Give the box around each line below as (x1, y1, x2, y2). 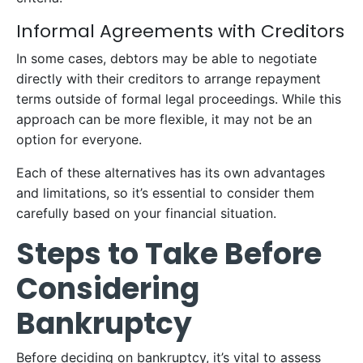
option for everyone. (16, 131, 142, 147)
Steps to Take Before (16, 233, 322, 275)
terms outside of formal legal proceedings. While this (16, 91, 341, 107)
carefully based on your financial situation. (16, 205, 276, 221)
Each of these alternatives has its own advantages (16, 164, 325, 181)
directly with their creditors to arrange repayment (16, 70, 321, 87)
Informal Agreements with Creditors (16, 19, 344, 44)
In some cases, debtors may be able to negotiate (16, 50, 317, 66)
